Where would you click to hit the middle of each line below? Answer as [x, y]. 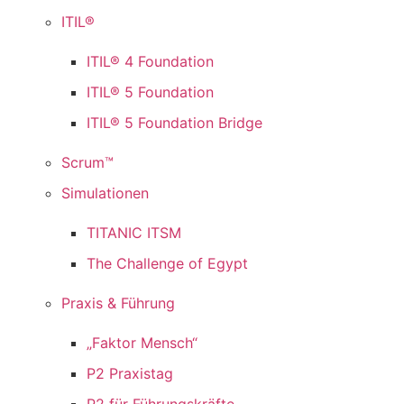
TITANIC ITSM [134, 233]
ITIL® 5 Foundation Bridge [175, 123]
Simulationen [105, 193]
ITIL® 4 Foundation [151, 62]
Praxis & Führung [118, 303]
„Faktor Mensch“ [142, 343]
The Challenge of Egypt [168, 264]
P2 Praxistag [130, 374]
